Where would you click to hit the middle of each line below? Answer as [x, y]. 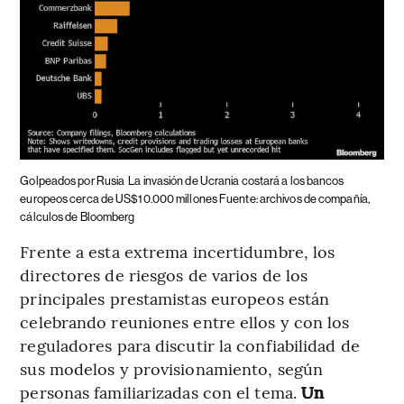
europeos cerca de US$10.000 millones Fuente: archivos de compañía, [195, 199]
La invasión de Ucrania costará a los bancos [236, 181]
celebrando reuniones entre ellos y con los [185, 322]
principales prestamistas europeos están [175, 298]
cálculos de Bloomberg [78, 217]
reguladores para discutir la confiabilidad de [190, 345]
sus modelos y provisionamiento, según [172, 369]
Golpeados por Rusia [73, 181]
